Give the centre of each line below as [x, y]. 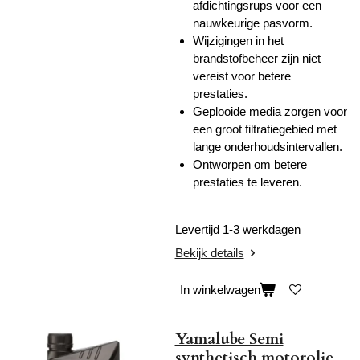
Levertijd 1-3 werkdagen [239, 229]
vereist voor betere [242, 76]
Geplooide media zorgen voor [270, 111]
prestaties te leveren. [247, 182]
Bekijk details [209, 253]
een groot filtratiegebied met [265, 129]
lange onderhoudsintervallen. [268, 146]
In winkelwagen [220, 289]
